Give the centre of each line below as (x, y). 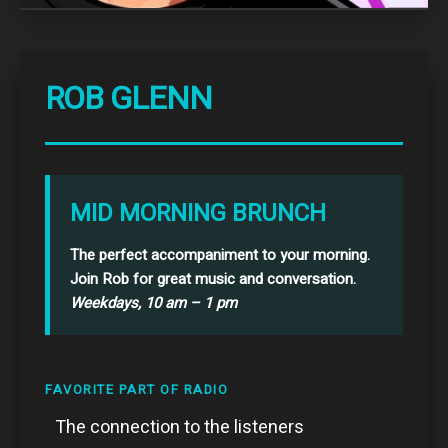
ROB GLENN (128, 98)
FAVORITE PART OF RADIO (136, 389)
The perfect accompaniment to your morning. (220, 254)
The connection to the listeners (179, 427)
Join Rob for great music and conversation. (213, 278)
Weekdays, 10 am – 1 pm (153, 302)
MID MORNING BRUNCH (198, 213)
